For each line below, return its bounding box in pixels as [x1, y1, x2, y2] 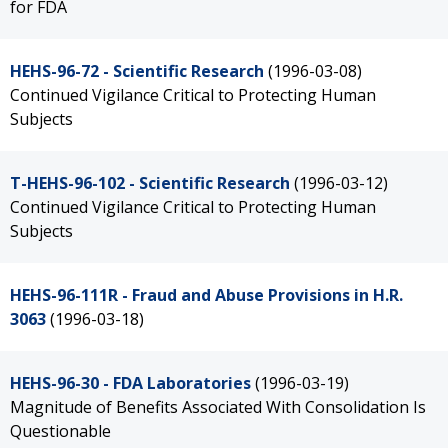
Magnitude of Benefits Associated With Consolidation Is [10, 396, 426, 418]
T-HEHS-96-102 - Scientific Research [10, 172, 290, 194]
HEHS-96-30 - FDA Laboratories [10, 372, 251, 394]
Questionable [10, 420, 111, 442]
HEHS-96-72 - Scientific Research [10, 60, 264, 82]
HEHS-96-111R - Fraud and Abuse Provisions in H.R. [10, 284, 403, 306]
